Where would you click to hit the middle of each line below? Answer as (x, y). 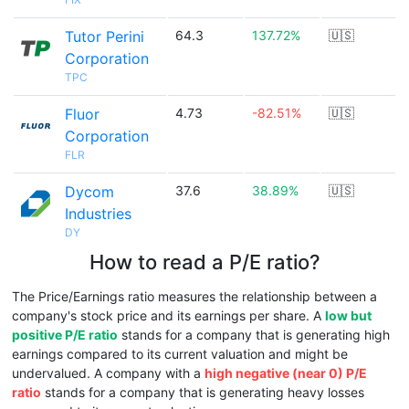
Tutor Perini (105, 37)
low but (348, 315)
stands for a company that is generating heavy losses (203, 392)
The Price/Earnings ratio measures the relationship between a (194, 296)
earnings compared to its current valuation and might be (180, 354)
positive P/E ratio (65, 335)
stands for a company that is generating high (254, 335)
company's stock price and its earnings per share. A (168, 315)
